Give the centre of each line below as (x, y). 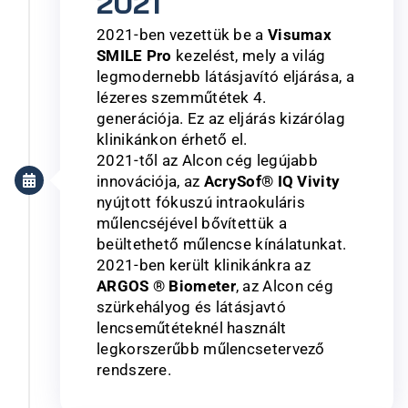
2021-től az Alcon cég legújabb (208, 160)
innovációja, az (150, 181)
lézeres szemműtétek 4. (182, 97)
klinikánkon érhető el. (172, 139)
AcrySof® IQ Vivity (272, 181)
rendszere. (134, 369)
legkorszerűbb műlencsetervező (211, 348)
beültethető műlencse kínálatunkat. (222, 244)
